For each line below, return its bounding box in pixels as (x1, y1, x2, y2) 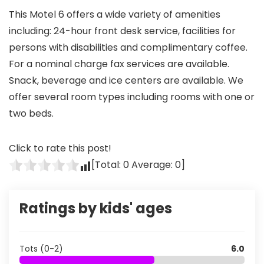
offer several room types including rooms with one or (9, 90, 255, 104)
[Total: (91, 158, 123, 171)
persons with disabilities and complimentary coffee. (9, 41, 247, 54)
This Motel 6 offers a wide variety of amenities (9, 8, 220, 21)
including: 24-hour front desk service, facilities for (9, 24, 236, 38)
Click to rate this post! (9, 141, 111, 155)
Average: (129, 158, 175, 171)
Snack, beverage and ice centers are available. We (9, 74, 243, 87)
